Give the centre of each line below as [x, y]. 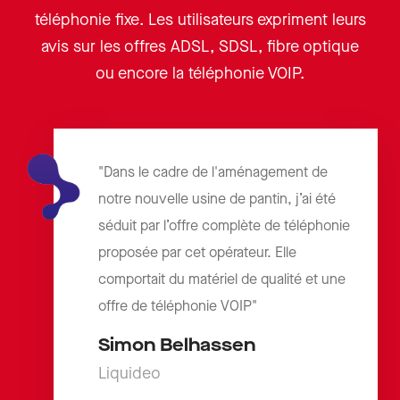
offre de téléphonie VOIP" [178, 307]
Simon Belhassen [177, 346]
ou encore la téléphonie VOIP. [200, 74]
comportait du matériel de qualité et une [222, 280]
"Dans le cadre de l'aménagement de [213, 173]
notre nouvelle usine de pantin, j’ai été [217, 200]
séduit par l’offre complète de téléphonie [224, 227]
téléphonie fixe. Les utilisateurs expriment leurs [200, 21]
